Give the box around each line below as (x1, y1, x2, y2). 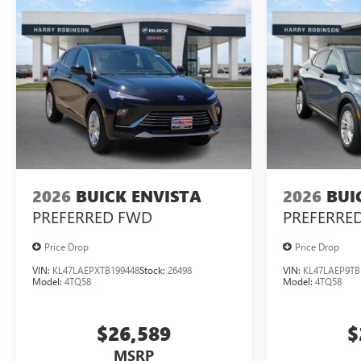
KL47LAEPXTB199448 (52, 263, 139, 277)
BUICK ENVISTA (76, 185, 201, 207)
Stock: (139, 263, 168, 277)
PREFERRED (32, 205, 114, 227)
